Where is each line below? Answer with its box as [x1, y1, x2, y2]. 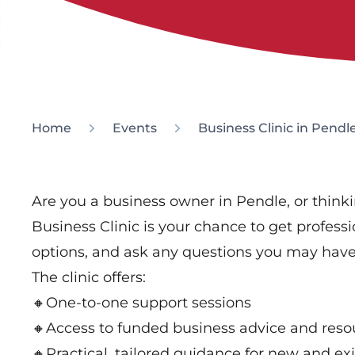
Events [113, 120, 157, 136]
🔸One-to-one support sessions [32, 293, 251, 311]
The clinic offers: [32, 268, 146, 286]
